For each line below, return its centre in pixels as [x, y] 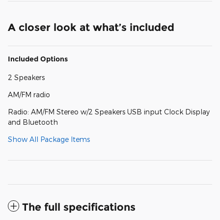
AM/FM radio [29, 94]
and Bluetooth [33, 122]
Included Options [38, 59]
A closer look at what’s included [91, 27]
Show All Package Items [49, 139]
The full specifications [79, 207]
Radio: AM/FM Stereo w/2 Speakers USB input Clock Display [109, 111]
